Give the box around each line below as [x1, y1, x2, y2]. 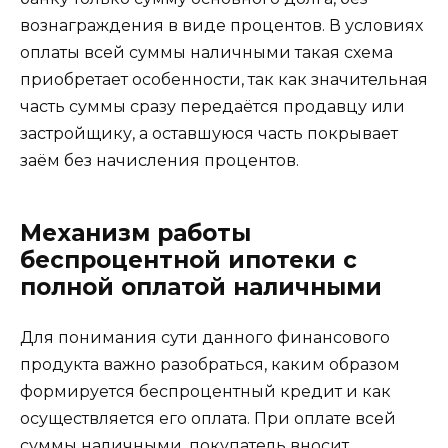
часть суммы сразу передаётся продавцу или [20, 97, 405, 117]
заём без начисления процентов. [20, 151, 299, 171]
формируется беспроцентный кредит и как [20, 382, 391, 402]
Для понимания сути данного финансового [20, 328, 390, 348]
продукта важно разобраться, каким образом [20, 355, 400, 375]
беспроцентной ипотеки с [20, 246, 357, 275]
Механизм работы [20, 219, 251, 248]
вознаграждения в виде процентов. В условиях [20, 16, 423, 36]
